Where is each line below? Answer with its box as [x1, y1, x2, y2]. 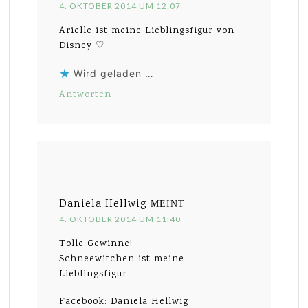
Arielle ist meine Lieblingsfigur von [59, 23, 235, 38]
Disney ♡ [59, 38, 106, 53]
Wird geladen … [74, 67, 155, 79]
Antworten [59, 87, 112, 102]
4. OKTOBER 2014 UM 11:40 [59, 213, 181, 224]
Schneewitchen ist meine [59, 252, 185, 266]
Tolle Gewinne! [59, 236, 133, 251]
